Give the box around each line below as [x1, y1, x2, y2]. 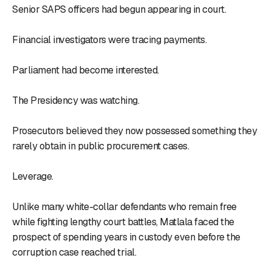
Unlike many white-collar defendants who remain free [12, 200, 237, 213]
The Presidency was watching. [12, 93, 139, 107]
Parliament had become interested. [12, 63, 159, 76]
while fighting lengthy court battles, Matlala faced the [12, 215, 234, 228]
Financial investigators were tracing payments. [12, 33, 206, 46]
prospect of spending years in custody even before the [12, 230, 240, 243]
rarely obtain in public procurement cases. [12, 139, 189, 152]
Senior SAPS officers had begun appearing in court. [12, 2, 226, 16]
